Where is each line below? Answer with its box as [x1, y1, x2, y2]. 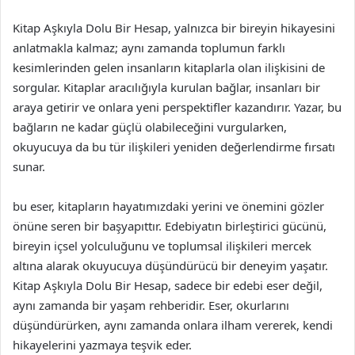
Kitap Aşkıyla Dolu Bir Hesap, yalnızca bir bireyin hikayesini [13, 19, 335, 36]
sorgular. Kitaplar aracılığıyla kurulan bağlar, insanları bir [13, 78, 320, 95]
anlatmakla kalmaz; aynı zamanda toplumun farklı [13, 39, 285, 55]
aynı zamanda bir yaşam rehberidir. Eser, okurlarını [13, 296, 289, 313]
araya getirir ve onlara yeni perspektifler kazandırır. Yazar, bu [13, 98, 342, 115]
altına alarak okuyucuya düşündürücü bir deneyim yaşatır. [13, 257, 328, 273]
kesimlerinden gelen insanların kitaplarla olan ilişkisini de [13, 59, 325, 75]
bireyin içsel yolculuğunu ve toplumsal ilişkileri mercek [13, 237, 311, 254]
